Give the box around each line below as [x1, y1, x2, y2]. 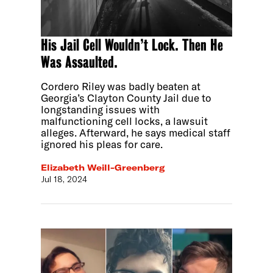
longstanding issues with [41, 102, 160, 116]
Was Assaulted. [41, 52, 118, 71]
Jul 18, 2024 [41, 173, 88, 185]
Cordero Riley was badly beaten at [41, 79, 201, 93]
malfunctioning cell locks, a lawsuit [41, 114, 208, 127]
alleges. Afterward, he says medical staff [41, 126, 231, 139]
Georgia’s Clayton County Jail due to [41, 91, 212, 104]
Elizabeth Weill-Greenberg [41, 161, 165, 173]
